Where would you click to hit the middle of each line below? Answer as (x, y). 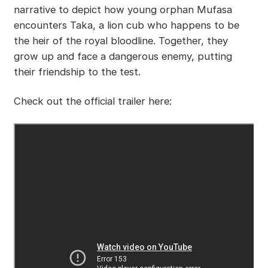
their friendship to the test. (77, 71)
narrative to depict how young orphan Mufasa (123, 9)
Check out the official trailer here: (92, 101)
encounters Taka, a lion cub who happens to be (126, 25)
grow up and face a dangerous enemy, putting (123, 56)
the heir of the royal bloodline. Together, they (121, 40)
